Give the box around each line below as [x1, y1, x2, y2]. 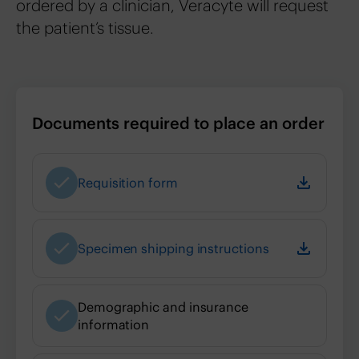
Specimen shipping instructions [78, 240, 269, 257]
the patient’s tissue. [16, 18, 154, 38]
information [78, 317, 150, 333]
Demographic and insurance [78, 299, 248, 316]
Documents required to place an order [32, 113, 325, 134]
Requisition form [78, 175, 178, 192]
